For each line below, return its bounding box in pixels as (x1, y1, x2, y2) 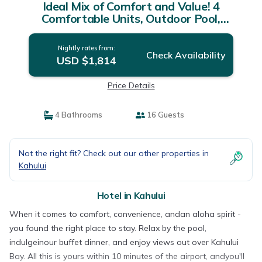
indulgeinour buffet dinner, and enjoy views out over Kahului (9, 237, 239, 247)
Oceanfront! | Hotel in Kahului (51, 23, 211, 38)
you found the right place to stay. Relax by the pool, (9, 223, 206, 233)
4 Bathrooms (53, 110, 102, 119)
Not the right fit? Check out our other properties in (19, 148, 209, 158)
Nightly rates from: (57, 44, 115, 52)
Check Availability (146, 49, 226, 61)
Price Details (107, 80, 155, 91)
